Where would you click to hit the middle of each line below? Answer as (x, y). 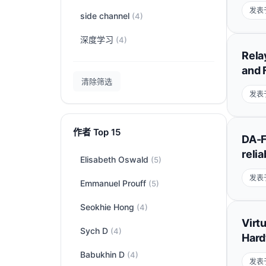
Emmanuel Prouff (114, 183)
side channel (106, 16)
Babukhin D (104, 254)
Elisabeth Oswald (115, 159)
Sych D (95, 231)
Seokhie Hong (108, 207)
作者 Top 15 (97, 132)
